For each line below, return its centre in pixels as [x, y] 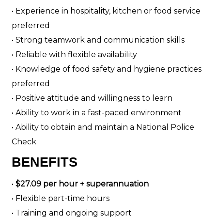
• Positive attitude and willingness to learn [92, 98]
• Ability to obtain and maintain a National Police [103, 127]
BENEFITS [45, 162]
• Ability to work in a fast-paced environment [97, 113]
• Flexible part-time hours [61, 199]
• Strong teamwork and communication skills [98, 40]
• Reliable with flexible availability [74, 55]
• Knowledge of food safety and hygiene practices [107, 69]
